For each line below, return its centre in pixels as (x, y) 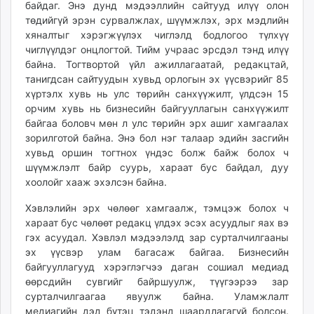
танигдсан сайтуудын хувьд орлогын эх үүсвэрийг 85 (157, 78)
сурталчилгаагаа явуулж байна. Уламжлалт (157, 296)
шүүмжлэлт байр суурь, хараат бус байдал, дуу (157, 167)
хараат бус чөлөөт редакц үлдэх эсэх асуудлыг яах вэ (157, 222)
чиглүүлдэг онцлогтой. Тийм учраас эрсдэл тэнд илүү (157, 49)
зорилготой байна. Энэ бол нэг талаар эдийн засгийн (157, 137)
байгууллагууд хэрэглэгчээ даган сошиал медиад (157, 266)
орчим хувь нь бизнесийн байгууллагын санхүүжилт (157, 108)
